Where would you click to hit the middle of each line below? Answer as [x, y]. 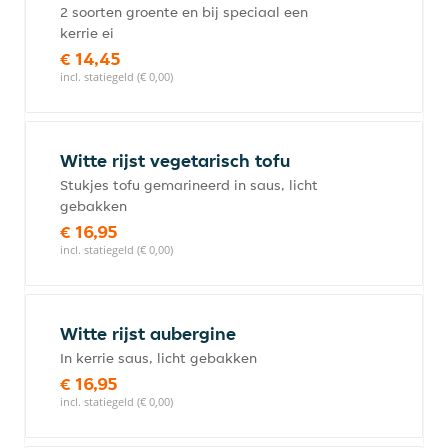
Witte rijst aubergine [148, 333]
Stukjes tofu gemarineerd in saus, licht [189, 185]
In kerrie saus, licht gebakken [158, 358]
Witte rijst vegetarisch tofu [175, 160]
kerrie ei [87, 33]
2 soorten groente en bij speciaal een [184, 12]
